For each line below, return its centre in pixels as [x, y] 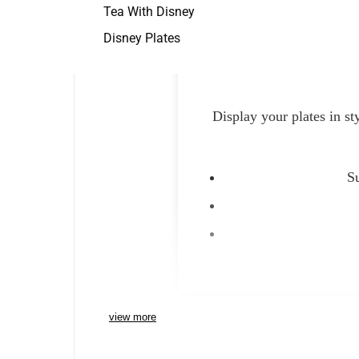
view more [133, 317]
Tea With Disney [149, 12]
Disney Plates [141, 38]
